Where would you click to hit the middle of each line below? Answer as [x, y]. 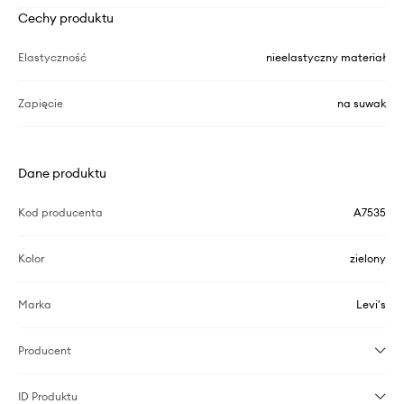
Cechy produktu [66, 18]
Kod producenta [60, 212]
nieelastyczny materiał [326, 57]
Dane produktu [62, 173]
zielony [368, 258]
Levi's [371, 304]
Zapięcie [41, 103]
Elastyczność [52, 57]
